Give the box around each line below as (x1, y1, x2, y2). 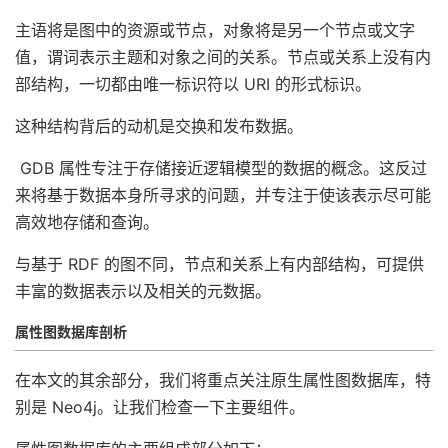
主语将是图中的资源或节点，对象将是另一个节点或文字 (15, 20, 415, 40)
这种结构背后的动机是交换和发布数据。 (15, 116, 303, 136)
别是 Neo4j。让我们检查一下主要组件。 (15, 397, 305, 417)
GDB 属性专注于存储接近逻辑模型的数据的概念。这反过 (15, 158, 427, 178)
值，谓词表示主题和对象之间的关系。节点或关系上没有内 (15, 47, 431, 67)
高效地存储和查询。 (15, 212, 159, 232)
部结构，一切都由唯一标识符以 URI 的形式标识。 (15, 74, 371, 94)
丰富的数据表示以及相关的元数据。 (15, 281, 271, 301)
